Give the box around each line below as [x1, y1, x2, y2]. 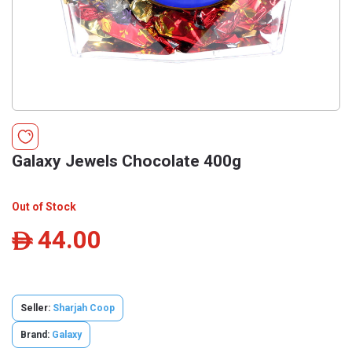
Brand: [20, 329, 49, 340]
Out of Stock [12, 200, 76, 213]
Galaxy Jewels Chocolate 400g [12, 152, 241, 170]
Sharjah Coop [53, 302, 115, 313]
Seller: [20, 302, 53, 313]
